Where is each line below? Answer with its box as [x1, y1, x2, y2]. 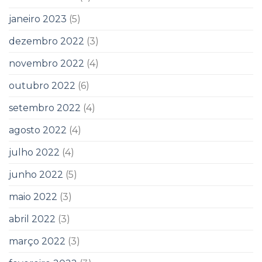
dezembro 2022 [9, 35, 84, 47]
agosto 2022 [9, 124, 67, 136]
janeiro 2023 [9, 13, 67, 25]
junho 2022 [9, 168, 63, 180]
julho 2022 [9, 146, 60, 158]
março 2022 [9, 235, 65, 247]
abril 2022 [9, 213, 56, 225]
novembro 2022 [9, 57, 84, 69]
